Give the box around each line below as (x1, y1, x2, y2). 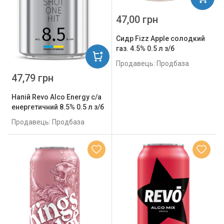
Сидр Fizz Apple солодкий (116, 34, 205, 42)
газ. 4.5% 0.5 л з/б (116, 44, 174, 52)
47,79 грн (11, 71, 53, 84)
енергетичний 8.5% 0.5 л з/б (11, 102, 104, 111)
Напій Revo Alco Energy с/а (11, 92, 101, 101)
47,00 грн (116, 13, 158, 25)
